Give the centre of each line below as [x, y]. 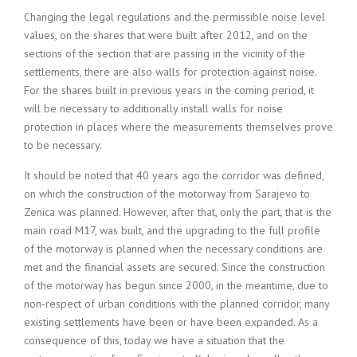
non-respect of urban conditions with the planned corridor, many [177, 304]
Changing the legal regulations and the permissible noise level [175, 17]
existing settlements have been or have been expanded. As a [171, 322]
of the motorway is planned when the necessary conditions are [173, 249]
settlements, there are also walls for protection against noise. [170, 72]
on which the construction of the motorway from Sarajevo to [167, 194]
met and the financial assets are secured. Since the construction [175, 267]
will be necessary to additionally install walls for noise [153, 108]
